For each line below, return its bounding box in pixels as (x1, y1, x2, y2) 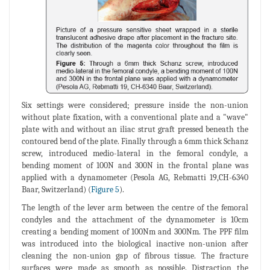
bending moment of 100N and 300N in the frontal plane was (22, 160, 248, 171)
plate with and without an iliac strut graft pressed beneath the (22, 124, 248, 135)
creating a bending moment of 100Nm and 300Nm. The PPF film (22, 227, 248, 237)
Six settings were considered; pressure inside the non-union (22, 100, 248, 111)
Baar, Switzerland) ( (22, 184, 91, 195)
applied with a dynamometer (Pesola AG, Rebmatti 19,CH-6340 (22, 172, 248, 183)
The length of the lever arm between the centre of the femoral (22, 202, 248, 213)
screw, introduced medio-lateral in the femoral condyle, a (22, 148, 248, 159)
